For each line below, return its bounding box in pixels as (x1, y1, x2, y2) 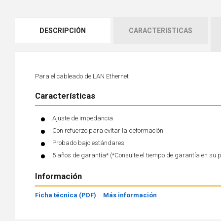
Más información (103, 191, 157, 199)
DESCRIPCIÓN (39, 27, 86, 35)
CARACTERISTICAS (129, 27, 192, 35)
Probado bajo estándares (52, 139, 124, 147)
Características (35, 91, 95, 101)
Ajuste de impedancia (52, 114, 113, 122)
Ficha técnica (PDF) (35, 191, 96, 199)
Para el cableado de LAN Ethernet (35, 73, 129, 80)
